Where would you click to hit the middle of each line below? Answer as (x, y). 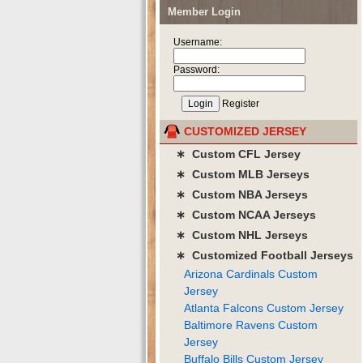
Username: (198, 42)
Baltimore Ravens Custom (251, 325)
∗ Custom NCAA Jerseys (246, 214)
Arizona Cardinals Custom (251, 273)
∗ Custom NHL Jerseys (242, 235)
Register (241, 103)
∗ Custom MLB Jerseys (243, 174)
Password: (196, 69)
